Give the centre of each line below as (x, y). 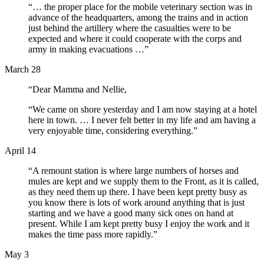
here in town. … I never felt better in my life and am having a (142, 120)
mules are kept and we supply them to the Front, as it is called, (143, 181)
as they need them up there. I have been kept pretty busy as (138, 192)
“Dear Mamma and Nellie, (77, 89)
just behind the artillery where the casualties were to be (130, 28)
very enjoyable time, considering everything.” (113, 130)
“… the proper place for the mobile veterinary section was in (140, 6)
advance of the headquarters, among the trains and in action (138, 17)
